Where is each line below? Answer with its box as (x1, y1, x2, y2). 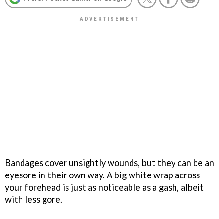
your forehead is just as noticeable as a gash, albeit (5, 181, 204, 193)
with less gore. (5, 194, 62, 205)
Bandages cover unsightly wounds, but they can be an (5, 157, 214, 168)
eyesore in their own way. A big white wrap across (5, 169, 200, 180)
